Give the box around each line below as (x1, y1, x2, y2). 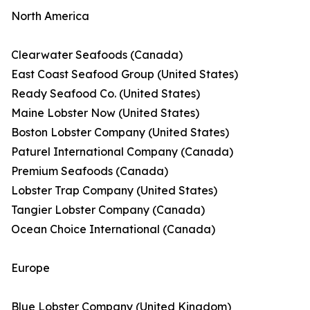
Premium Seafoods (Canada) (11, 163, 168, 178)
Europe (11, 260, 50, 275)
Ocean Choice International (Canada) (11, 221, 215, 236)
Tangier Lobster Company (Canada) (11, 202, 205, 217)
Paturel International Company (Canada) (11, 144, 233, 158)
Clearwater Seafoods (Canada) (11, 47, 183, 62)
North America (11, 8, 89, 23)
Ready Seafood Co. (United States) (11, 86, 200, 100)
